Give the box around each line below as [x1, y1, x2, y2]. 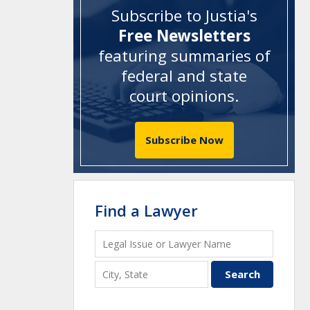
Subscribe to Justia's [111, 5, 257, 27]
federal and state [121, 65, 247, 87]
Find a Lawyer [95, 199, 198, 221]
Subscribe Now [145, 132, 224, 147]
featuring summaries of [98, 45, 271, 67]
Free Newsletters [118, 25, 250, 47]
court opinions [129, 85, 235, 107]
